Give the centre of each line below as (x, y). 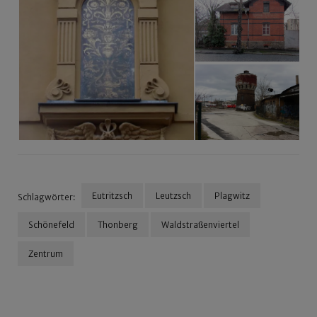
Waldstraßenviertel (200, 225)
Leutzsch (173, 196)
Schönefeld (51, 225)
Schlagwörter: (47, 197)
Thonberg (118, 225)
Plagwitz (232, 196)
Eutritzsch (112, 196)
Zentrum (46, 254)
